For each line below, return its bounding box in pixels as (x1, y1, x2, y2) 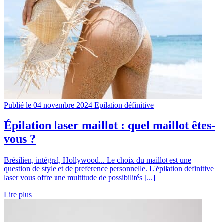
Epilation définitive (94, 100, 154, 109)
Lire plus (4, 190, 32, 199)
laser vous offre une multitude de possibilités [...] (4, 173, 155, 182)
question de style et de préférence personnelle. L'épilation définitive (4, 165, 214, 173)
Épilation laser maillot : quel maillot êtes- (4, 119, 215, 132)
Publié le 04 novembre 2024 (4, 100, 92, 109)
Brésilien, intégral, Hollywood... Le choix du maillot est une (4, 156, 191, 165)
